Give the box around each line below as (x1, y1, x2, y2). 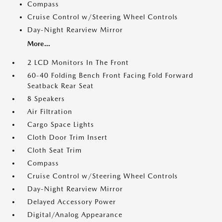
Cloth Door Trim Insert (27, 133, 108, 141)
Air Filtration (27, 108, 72, 115)
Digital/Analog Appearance (27, 211, 122, 219)
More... (27, 40, 50, 48)
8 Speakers (27, 95, 65, 103)
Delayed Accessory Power (27, 198, 116, 206)
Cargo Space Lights (27, 120, 94, 128)
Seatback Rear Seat (27, 82, 94, 90)
